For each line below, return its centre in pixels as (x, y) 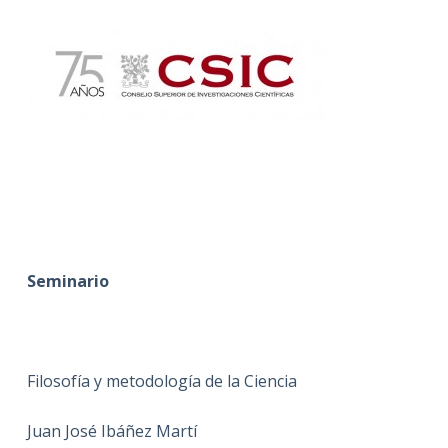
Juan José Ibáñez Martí (111, 430)
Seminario (67, 280)
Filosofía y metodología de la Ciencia (161, 380)
